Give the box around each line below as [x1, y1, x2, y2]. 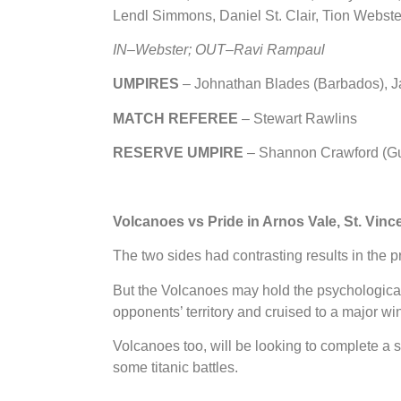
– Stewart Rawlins [238, 110, 357, 126]
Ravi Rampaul [234, 42, 325, 57]
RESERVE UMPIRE [113, 145, 243, 161]
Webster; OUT [135, 42, 226, 57]
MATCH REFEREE [113, 110, 238, 126]
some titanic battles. [113, 360, 238, 376]
